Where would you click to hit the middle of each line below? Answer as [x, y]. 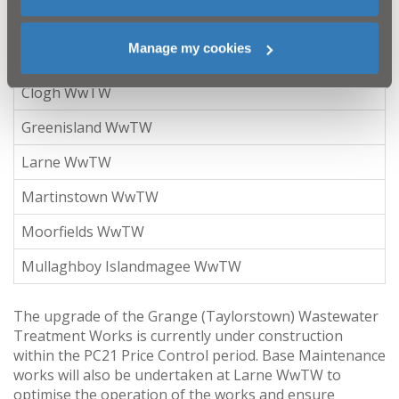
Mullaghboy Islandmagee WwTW [131, 266]
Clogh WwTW [66, 92]
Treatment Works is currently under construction [178, 335]
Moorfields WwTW [83, 231]
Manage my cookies [189, 48]
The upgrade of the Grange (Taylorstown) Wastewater [196, 316]
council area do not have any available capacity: [171, 12]
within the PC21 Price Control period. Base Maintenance [199, 355]
